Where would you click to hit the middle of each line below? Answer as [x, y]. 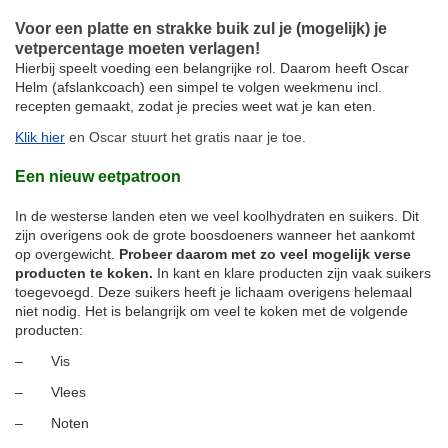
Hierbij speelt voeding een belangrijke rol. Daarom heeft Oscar [212, 67]
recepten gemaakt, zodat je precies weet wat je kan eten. [195, 105]
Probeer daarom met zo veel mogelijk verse [265, 253]
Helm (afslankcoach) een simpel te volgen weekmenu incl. [198, 86]
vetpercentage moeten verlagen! [137, 48]
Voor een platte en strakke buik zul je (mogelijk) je [201, 28]
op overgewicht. [67, 253]
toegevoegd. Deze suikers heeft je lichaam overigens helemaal [213, 291]
